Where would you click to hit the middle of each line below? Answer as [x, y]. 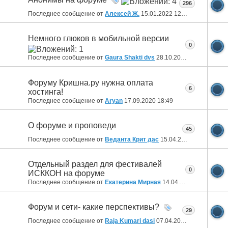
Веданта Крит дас [132, 139]
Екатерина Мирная [133, 182]
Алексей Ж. [122, 14]
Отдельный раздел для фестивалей [95, 164]
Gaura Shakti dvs [130, 58]
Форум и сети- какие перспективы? [94, 207]
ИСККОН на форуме [66, 173]
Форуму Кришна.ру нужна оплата [91, 82]
